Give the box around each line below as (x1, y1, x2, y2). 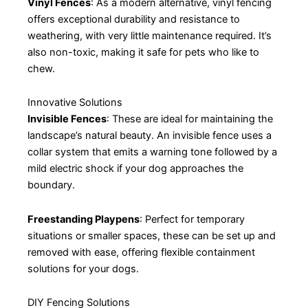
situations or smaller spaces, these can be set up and (27, 229, 276, 242)
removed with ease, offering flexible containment (27, 245, 255, 258)
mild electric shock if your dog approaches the (27, 162, 243, 175)
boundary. (27, 179, 75, 192)
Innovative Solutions (27, 96, 122, 109)
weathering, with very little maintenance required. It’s (27, 29, 272, 42)
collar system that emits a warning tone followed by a (27, 146, 277, 159)
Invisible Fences (27, 113, 107, 126)
